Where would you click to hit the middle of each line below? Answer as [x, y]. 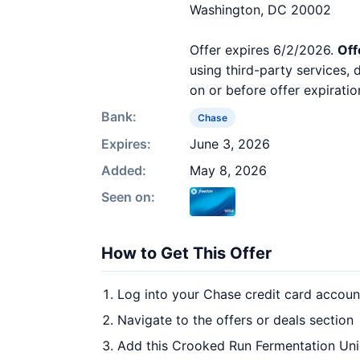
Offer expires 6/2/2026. [264, 50]
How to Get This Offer [186, 253]
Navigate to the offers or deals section [235, 320]
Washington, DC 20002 [260, 10]
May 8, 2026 [228, 170]
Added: [124, 170]
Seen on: [128, 197]
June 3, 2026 [230, 144]
